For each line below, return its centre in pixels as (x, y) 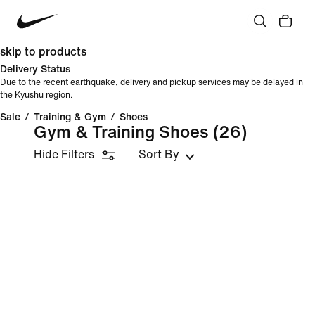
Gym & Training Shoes (121, 133)
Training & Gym (70, 117)
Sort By (159, 154)
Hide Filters (64, 154)
